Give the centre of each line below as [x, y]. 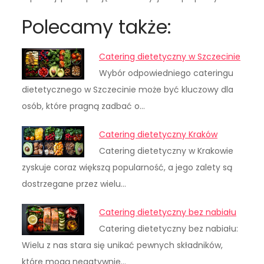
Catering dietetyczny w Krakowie [166, 151]
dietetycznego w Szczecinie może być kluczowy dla [128, 90]
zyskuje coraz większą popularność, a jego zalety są [127, 168]
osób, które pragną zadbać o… [84, 106]
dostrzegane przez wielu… [74, 184]
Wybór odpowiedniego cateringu [166, 73]
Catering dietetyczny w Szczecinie [170, 57]
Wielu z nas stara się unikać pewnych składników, [123, 245]
